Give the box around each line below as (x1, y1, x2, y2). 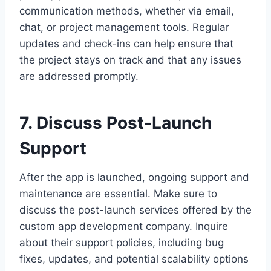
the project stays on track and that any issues (19, 53, 241, 66)
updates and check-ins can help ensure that (19, 37, 233, 50)
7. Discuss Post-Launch (19, 112, 212, 133)
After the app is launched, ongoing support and (19, 171, 249, 183)
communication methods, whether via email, (19, 4, 234, 17)
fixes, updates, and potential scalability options (19, 252, 249, 265)
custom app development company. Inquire (19, 220, 228, 232)
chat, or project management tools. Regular (19, 21, 229, 33)
